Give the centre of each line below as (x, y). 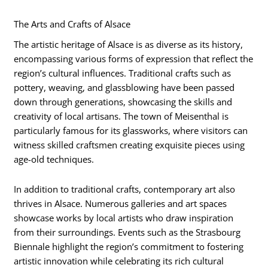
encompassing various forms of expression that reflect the (134, 59)
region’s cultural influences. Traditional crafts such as (123, 73)
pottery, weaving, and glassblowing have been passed (124, 88)
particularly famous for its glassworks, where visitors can (131, 131)
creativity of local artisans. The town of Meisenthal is (121, 116)
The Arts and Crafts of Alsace (72, 24)
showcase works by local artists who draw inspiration (124, 217)
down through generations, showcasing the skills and (123, 102)
